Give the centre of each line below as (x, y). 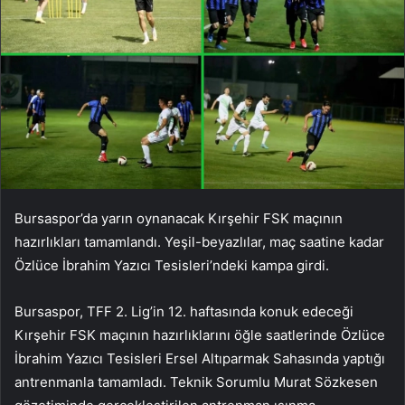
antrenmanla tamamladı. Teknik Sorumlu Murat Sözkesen (196, 381)
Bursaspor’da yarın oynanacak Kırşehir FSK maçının (179, 218)
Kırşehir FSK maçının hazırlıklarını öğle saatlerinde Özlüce (200, 334)
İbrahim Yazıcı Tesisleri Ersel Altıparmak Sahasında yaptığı (200, 358)
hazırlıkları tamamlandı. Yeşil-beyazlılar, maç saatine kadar (199, 241)
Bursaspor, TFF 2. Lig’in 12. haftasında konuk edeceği (184, 311)
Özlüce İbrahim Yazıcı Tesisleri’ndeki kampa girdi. (172, 265)
